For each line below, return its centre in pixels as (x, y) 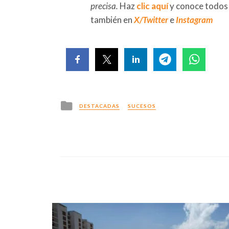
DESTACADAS (99, 106)
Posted (87, 102)
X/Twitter (151, 19)
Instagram (194, 19)
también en (112, 19)
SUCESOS (142, 106)
